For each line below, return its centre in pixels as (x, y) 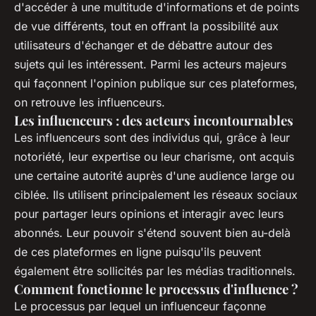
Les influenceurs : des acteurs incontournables (154, 121)
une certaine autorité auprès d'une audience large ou (154, 176)
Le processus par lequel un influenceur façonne (140, 306)
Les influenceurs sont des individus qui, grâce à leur (152, 138)
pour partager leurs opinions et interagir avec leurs (149, 214)
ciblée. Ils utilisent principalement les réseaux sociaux (156, 195)
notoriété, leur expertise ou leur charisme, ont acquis (154, 157)
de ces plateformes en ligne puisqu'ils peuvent (138, 252)
